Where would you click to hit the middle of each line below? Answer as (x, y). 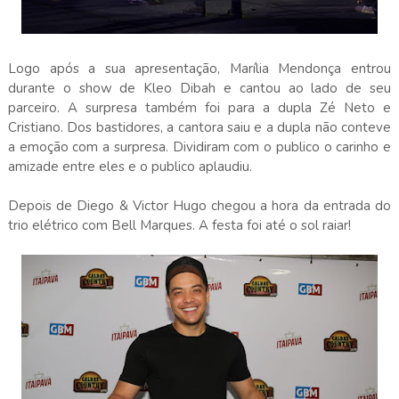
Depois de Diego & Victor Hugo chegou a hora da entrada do (199, 205)
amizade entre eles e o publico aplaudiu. (130, 166)
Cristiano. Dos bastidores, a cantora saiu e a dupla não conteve (199, 127)
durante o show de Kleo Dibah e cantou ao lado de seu (199, 88)
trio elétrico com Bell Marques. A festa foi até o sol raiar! (181, 225)
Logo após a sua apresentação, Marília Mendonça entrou (199, 68)
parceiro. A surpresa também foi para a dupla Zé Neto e (199, 107)
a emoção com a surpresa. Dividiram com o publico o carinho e (199, 147)
